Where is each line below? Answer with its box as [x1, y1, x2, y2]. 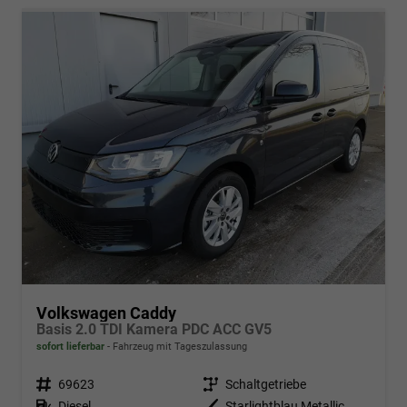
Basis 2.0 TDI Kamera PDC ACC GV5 [36, 320, 272, 338]
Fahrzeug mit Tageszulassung [110, 340, 247, 352]
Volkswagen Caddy [36, 303, 176, 323]
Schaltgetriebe [225, 376, 306, 392]
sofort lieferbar [36, 340, 104, 352]
